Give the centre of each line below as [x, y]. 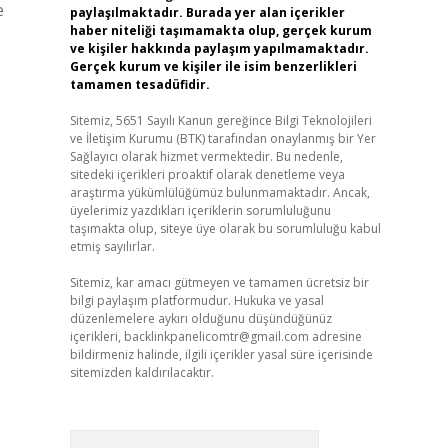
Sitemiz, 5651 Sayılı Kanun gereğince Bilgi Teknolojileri [220, 120]
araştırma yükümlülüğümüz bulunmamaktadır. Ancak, [219, 192]
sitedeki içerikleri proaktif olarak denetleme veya [207, 174]
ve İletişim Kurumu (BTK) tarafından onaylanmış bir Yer [222, 138]
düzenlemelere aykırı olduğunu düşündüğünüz [200, 318]
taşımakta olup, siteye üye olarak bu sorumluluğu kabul [225, 228]
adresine [335, 336]
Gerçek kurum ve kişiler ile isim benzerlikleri [213, 66]
